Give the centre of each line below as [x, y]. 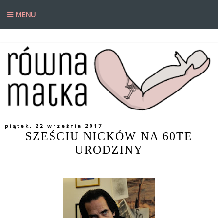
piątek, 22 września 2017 [54, 126]
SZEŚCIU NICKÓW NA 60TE [109, 136]
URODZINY [109, 150]
